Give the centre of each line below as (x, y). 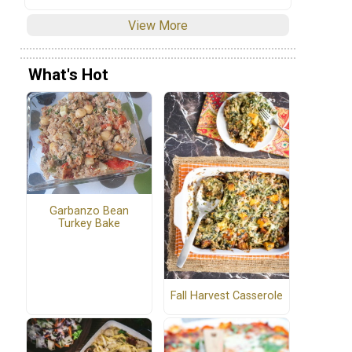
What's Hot (68, 75)
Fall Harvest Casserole (227, 296)
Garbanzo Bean (89, 211)
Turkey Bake (89, 224)
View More (158, 25)
